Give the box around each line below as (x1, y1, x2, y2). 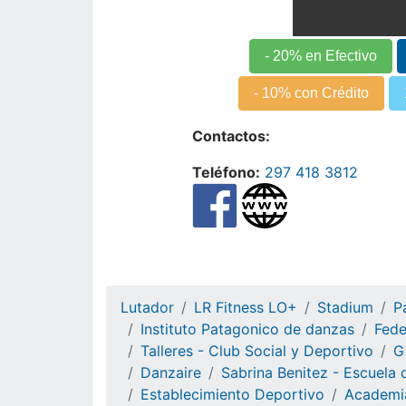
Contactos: (192, 126, 270, 145)
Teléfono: (192, 162, 260, 181)
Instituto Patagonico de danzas (140, 320, 354, 338)
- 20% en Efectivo (265, 47, 377, 63)
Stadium (317, 298, 373, 316)
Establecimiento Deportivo (140, 385, 324, 403)
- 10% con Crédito (253, 84, 369, 101)
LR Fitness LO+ (194, 298, 297, 316)
